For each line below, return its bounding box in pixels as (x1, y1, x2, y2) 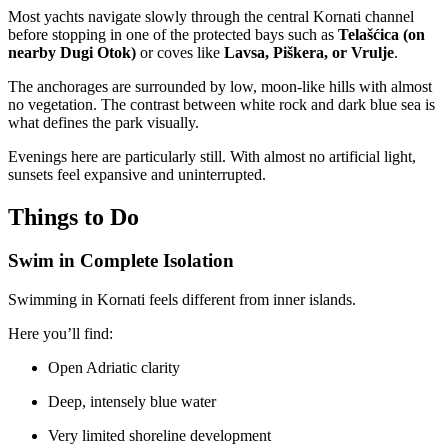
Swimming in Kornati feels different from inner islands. (8, 291, 356, 309)
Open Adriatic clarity (48, 359, 180, 377)
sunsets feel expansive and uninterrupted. (8, 165, 266, 183)
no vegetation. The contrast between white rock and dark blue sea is (8, 95, 435, 113)
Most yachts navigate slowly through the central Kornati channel (8, 7, 414, 25)
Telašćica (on (338, 25, 425, 43)
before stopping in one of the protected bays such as (8, 25, 338, 43)
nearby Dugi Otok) (8, 43, 136, 61)
